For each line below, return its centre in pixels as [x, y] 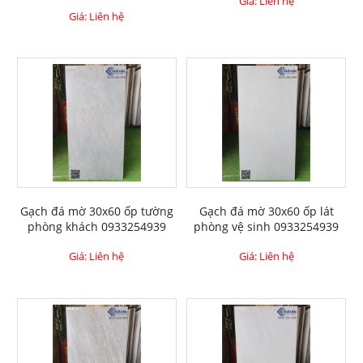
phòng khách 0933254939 [96, 226]
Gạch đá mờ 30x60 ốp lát [266, 211]
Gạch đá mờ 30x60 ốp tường [96, 211]
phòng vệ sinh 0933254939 [267, 226]
